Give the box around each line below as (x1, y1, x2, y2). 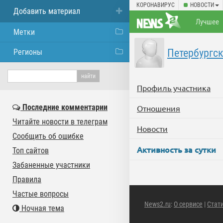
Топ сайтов (12, 146, 49, 155)
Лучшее (196, 17, 220, 26)
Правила (12, 175, 41, 184)
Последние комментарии (20, 103, 108, 112)
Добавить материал (13, 6, 80, 16)
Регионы (13, 47, 42, 57)
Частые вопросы (12, 189, 69, 199)
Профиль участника (137, 83, 211, 93)
